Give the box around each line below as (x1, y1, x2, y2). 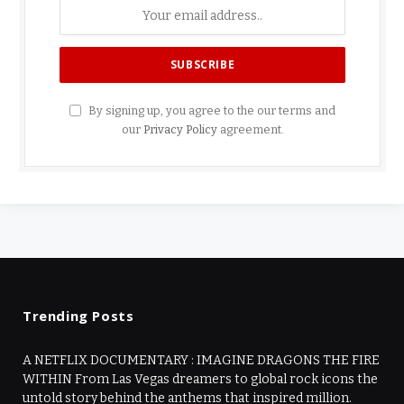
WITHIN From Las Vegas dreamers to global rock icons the (23, 372, 378, 388)
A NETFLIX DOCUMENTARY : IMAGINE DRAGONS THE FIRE (23, 353, 380, 369)
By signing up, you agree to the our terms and (86, 104, 335, 118)
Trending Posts (23, 307, 134, 326)
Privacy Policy (142, 123, 217, 137)
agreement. (216, 123, 284, 137)
